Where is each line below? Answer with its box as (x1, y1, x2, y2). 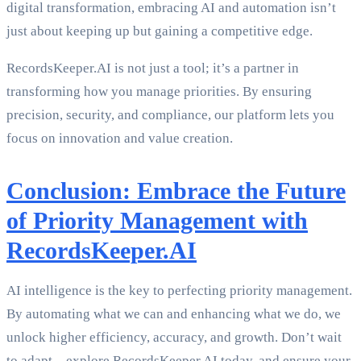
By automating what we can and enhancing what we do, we (6, 306, 341, 322)
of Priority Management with (6, 207, 308, 234)
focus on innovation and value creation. (6, 131, 233, 147)
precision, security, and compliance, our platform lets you (6, 107, 334, 123)
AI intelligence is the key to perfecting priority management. (6, 283, 352, 299)
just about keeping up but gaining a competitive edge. (6, 23, 313, 39)
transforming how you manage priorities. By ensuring (6, 84, 312, 100)
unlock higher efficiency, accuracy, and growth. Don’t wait (6, 330, 342, 346)
